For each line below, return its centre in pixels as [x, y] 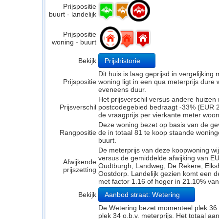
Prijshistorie [123, 61]
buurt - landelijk [73, 14]
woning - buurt [74, 42]
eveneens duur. [122, 89]
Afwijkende [80, 162]
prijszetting [80, 170]
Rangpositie [78, 132]
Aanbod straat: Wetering [143, 195]
